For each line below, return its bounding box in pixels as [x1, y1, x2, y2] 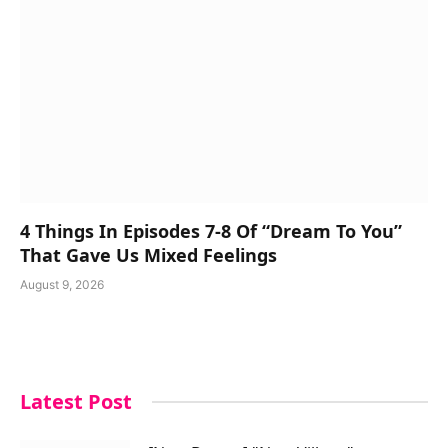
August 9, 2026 [20, 276, 104, 292]
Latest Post [20, 387, 132, 415]
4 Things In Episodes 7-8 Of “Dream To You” [20, 218, 402, 243]
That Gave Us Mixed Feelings [20, 242, 277, 267]
